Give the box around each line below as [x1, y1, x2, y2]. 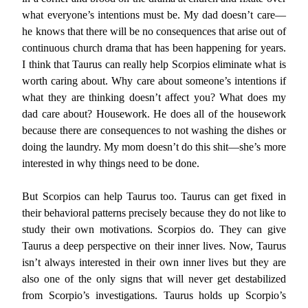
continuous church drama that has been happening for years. [22, 42, 286, 54]
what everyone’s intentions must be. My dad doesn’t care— [22, 9, 286, 21]
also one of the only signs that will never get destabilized [22, 273, 286, 285]
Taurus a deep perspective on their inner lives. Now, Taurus [22, 240, 286, 252]
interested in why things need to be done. [22, 157, 200, 169]
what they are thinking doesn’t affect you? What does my [22, 91, 286, 103]
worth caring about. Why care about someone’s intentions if [22, 75, 286, 87]
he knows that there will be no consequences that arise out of [22, 25, 286, 37]
